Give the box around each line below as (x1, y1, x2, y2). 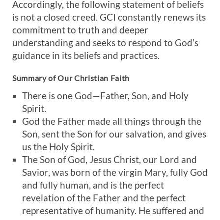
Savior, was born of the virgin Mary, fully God (22, 166, 208, 178)
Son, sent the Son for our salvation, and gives (22, 128, 206, 139)
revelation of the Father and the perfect (22, 192, 186, 203)
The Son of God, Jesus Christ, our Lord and (22, 154, 197, 165)
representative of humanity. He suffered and (22, 205, 204, 216)
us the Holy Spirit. (22, 141, 95, 152)
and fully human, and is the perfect (22, 179, 164, 191)
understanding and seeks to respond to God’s (12, 37, 198, 48)
